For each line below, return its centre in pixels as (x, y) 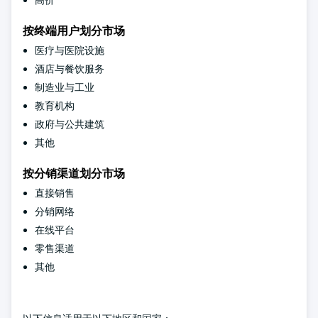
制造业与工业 (65, 87)
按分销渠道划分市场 (74, 173)
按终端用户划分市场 (74, 31)
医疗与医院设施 (70, 50)
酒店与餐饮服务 (70, 68)
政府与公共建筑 (70, 124)
